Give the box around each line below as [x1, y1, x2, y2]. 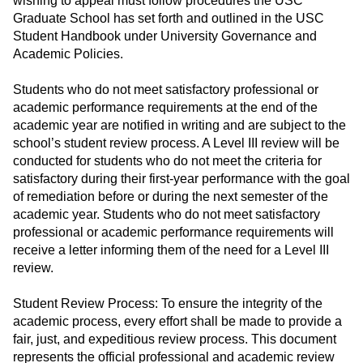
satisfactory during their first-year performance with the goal [13, 172, 350, 186]
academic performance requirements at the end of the [13, 100, 318, 115]
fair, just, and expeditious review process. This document [13, 332, 336, 347]
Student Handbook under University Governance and [13, 29, 317, 44]
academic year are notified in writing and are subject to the [13, 118, 346, 133]
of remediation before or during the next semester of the [13, 190, 328, 204]
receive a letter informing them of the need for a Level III [13, 243, 329, 258]
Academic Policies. [13, 47, 123, 62]
